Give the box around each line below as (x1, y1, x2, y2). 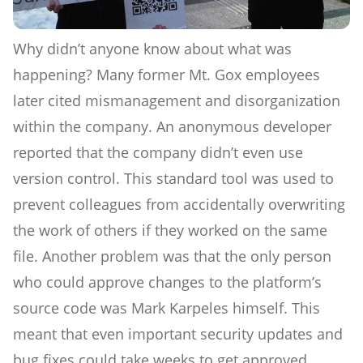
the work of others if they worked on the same (13, 220, 327, 240)
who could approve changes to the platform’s (13, 271, 322, 292)
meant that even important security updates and (13, 323, 343, 344)
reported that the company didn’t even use (13, 142, 303, 162)
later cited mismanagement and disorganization (13, 90, 340, 110)
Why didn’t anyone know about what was (13, 38, 292, 58)
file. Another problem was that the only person (13, 246, 331, 266)
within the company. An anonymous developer (13, 116, 331, 136)
